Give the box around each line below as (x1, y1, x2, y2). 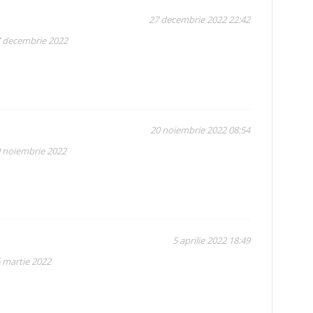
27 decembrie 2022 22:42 (149, 13, 251, 26)
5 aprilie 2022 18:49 (173, 233, 251, 247)
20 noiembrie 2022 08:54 (150, 123, 251, 136)
